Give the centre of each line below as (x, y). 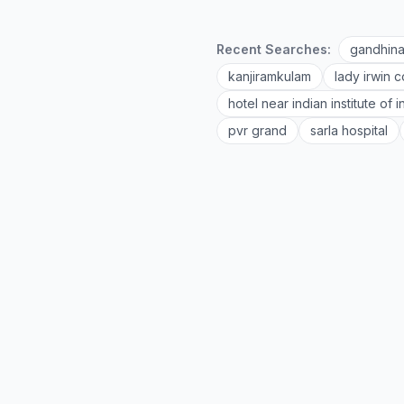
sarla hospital (349, 130)
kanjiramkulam (270, 76)
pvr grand (257, 130)
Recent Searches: (274, 49)
